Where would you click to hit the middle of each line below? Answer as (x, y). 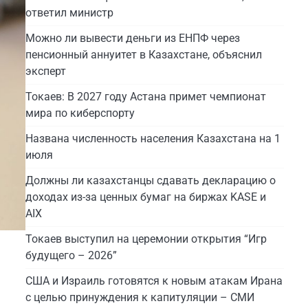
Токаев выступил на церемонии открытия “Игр (146, 239)
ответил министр (69, 12)
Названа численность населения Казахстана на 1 (153, 138)
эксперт (45, 71)
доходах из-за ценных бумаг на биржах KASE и (145, 197)
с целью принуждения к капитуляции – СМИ (140, 297)
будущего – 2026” (71, 255)
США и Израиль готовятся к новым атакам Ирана (154, 280)
